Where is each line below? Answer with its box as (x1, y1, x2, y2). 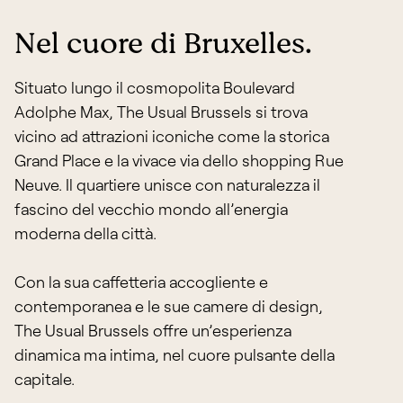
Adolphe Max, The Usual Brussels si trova (14, 102, 308, 121)
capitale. (14, 369, 75, 389)
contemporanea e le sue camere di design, (14, 296, 323, 316)
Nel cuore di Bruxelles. (14, 22, 312, 65)
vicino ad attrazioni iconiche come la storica (14, 126, 329, 146)
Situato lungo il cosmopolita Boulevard (14, 77, 295, 97)
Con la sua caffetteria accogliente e (14, 272, 268, 291)
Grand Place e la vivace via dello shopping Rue (14, 150, 344, 170)
